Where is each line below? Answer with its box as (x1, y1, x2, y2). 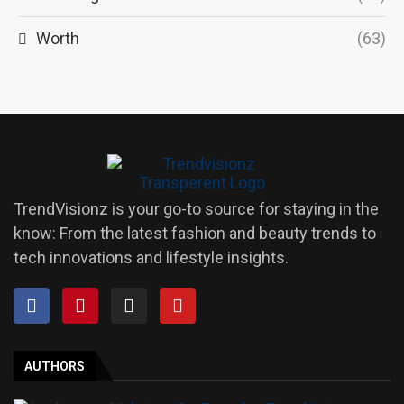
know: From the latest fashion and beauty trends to (14, 224, 376, 243)
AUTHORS (24, 359, 85, 373)
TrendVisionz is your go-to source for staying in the (14, 199, 379, 218)
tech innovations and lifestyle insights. (14, 248, 289, 267)
